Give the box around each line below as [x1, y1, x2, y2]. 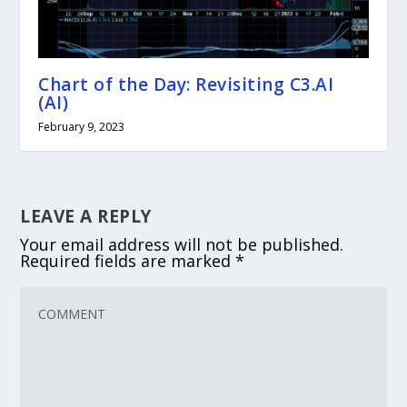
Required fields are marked [20, 249, 236, 272]
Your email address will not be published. [20, 233, 344, 255]
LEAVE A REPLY [20, 203, 152, 228]
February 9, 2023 [38, 118, 125, 134]
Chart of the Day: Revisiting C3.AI [38, 72, 334, 96]
